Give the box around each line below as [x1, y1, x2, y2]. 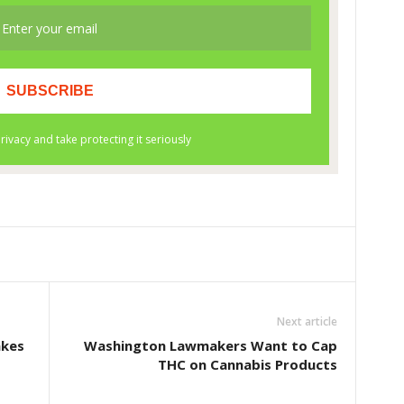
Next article [276, 314, 337, 329]
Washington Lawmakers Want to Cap [83, 336, 337, 354]
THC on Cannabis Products [157, 355, 337, 373]
